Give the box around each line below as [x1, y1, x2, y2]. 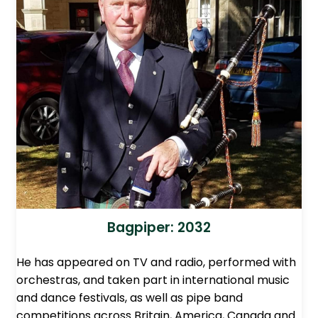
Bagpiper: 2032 [107, 218, 211, 238]
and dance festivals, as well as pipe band [16, 290, 243, 307]
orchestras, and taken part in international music [16, 272, 290, 289]
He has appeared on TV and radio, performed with [16, 254, 296, 271]
